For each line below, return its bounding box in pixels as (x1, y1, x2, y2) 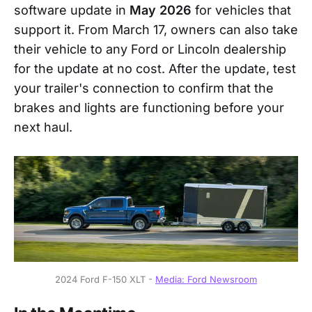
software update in (14, 3, 130, 18)
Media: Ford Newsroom (155, 273, 257, 285)
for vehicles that (192, 3, 291, 18)
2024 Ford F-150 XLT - (55, 273, 155, 285)
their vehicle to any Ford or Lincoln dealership (14, 42, 286, 57)
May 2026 (130, 3, 192, 18)
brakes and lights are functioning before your (14, 100, 284, 116)
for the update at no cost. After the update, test (14, 61, 296, 77)
